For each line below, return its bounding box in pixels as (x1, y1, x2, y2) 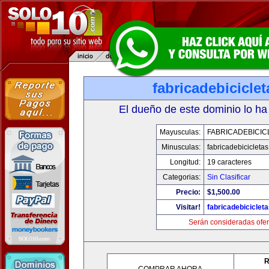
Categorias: (162, 173, 201, 181)
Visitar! (175, 203, 201, 211)
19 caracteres (207, 158, 252, 166)
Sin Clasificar (207, 173, 250, 181)
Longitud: (169, 158, 201, 166)
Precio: (175, 188, 201, 196)
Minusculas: (161, 143, 201, 151)
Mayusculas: (159, 128, 201, 136)
